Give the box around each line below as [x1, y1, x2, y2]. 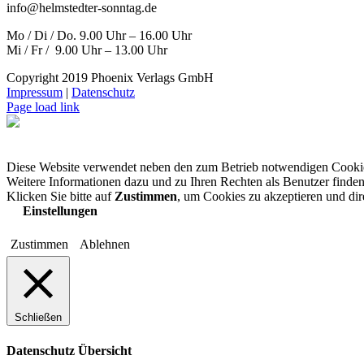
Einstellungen [23, 204, 97, 219]
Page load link [6, 100, 80, 115]
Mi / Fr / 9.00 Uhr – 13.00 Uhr [6, 43, 167, 58]
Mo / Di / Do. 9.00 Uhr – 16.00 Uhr [6, 28, 192, 43]
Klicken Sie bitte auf [6, 189, 115, 204]
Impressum [6, 85, 63, 100]
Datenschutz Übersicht [6, 343, 132, 357]
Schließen [15, 311, 62, 324]
